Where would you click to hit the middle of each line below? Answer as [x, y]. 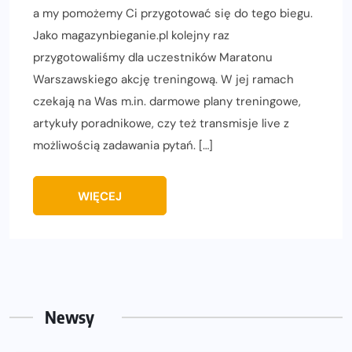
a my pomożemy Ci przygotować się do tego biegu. [173, 14]
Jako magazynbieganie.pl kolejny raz [131, 36]
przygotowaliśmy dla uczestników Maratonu [153, 58]
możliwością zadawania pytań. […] [123, 146]
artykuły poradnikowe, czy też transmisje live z [161, 124]
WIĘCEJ [100, 197]
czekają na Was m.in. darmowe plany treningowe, [167, 102]
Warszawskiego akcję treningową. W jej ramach [163, 80]
